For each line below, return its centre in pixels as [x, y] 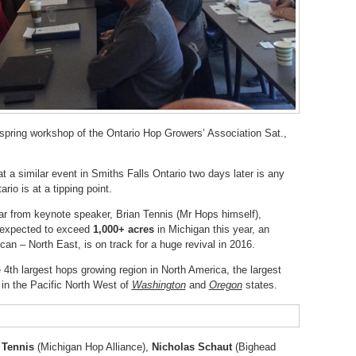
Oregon [225, 285]
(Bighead [253, 347]
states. [259, 285]
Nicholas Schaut [192, 347]
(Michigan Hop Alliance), [93, 347]
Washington [159, 285]
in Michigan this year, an [211, 229]
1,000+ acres [123, 229]
